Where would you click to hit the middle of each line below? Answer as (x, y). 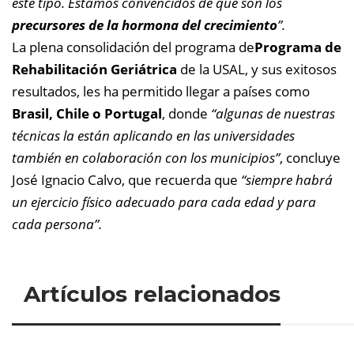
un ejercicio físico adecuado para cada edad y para (164, 202)
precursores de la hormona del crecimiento (145, 25)
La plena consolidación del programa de (133, 47)
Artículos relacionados (152, 294)
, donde (186, 113)
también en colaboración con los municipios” (146, 158)
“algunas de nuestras (273, 113)
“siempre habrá (287, 180)
